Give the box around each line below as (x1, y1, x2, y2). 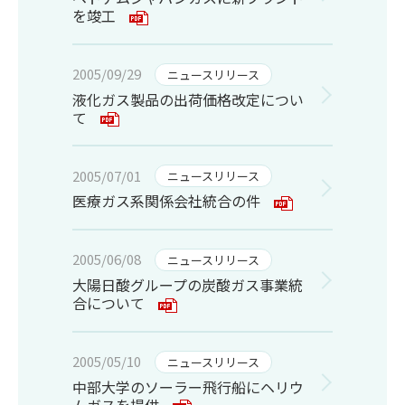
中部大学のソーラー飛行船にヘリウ (72, 375, 304, 398)
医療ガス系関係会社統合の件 (72, 190, 260, 212)
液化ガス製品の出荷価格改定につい (72, 88, 304, 110)
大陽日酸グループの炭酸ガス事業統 (72, 273, 303, 296)
